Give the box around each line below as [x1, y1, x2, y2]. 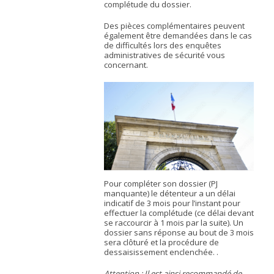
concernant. [104, 59, 149, 71]
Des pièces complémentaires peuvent [104, 20, 245, 32]
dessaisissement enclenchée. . [104, 246, 219, 257]
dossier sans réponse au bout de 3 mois [104, 226, 254, 238]
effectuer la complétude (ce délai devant [104, 207, 254, 218]
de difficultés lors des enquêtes [104, 40, 222, 51]
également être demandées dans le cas [104, 30, 253, 42]
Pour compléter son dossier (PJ [104, 177, 218, 189]
